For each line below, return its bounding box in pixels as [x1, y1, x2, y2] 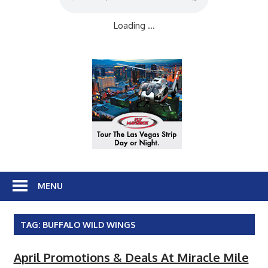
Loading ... [113, 20, 155, 31]
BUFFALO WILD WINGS [42, 219, 136, 230]
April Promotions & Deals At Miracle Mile [13, 249, 249, 265]
